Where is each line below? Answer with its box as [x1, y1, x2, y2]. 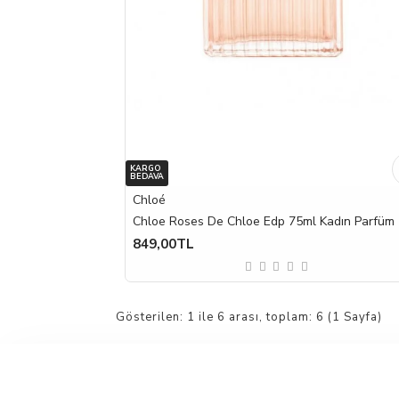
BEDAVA [129, 170, 164, 182]
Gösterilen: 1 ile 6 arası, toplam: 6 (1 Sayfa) [115, 308, 382, 325]
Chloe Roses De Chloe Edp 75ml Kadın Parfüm [132, 212, 395, 230]
